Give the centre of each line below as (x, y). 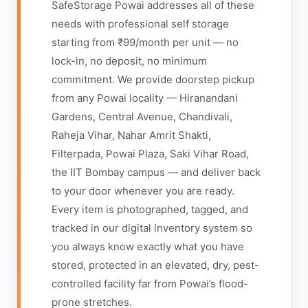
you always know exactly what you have (148, 246)
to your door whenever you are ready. (143, 191)
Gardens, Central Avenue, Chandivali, (142, 117)
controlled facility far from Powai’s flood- (150, 284)
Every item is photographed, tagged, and (150, 209)
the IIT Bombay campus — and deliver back (156, 172)
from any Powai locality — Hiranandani (145, 98)
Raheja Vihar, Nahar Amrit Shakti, (131, 135)
